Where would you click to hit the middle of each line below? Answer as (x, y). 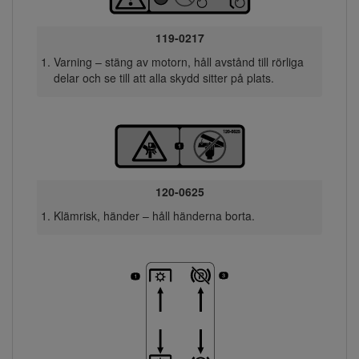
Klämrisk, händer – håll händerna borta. (154, 215)
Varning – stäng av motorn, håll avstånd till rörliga (178, 61)
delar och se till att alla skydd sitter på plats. (163, 77)
